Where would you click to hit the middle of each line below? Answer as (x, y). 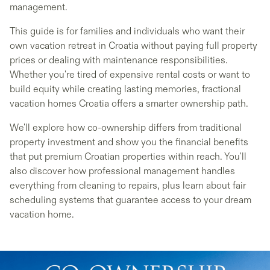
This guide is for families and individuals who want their (127, 31)
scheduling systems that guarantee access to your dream (130, 200)
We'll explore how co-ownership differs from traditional (126, 128)
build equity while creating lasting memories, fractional (125, 89)
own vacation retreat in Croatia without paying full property (133, 46)
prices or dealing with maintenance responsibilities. (119, 60)
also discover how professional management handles (122, 171)
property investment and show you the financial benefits (129, 142)
